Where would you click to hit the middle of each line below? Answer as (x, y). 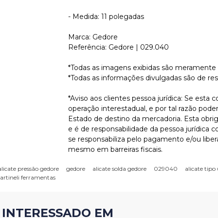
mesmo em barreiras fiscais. (116, 149)
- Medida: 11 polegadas (106, 17)
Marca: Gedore (93, 37)
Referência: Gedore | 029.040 (119, 47)
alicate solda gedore (119, 169)
